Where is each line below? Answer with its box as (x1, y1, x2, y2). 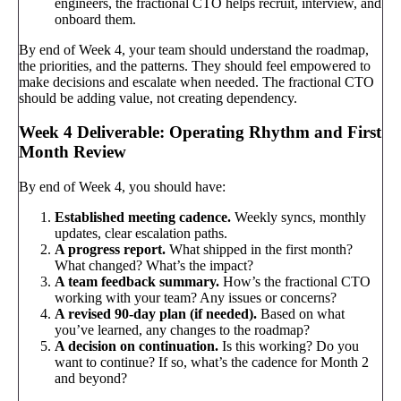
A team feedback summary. (55, 274, 219, 290)
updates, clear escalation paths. (55, 226, 227, 242)
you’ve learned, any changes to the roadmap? (55, 322, 310, 338)
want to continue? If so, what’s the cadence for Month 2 (55, 354, 369, 371)
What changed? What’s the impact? (55, 258, 253, 274)
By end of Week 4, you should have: (19, 179, 226, 195)
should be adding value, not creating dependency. (19, 90, 297, 106)
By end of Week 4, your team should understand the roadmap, (19, 41, 369, 57)
